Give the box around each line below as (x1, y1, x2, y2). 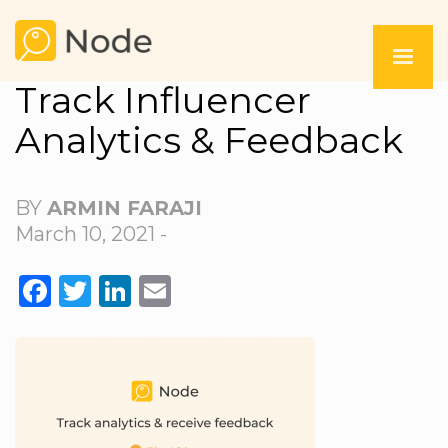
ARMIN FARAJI (47, 196, 202, 220)
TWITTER (91, 271, 242, 310)
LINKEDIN (131, 271, 297, 310)
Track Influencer (15, 78, 311, 122)
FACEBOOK (51, 271, 241, 310)
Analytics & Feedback (15, 118, 403, 162)
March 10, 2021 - (15, 222, 167, 246)
